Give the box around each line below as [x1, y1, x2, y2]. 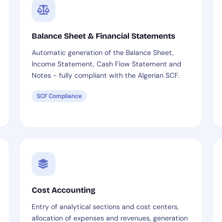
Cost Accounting [31, 185, 96, 195]
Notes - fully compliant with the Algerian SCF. [31, 71, 179, 80]
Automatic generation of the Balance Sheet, [31, 48, 174, 57]
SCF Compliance [36, 92, 82, 100]
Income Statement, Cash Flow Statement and [31, 59, 181, 68]
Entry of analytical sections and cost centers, [31, 202, 179, 211]
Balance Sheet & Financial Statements [31, 31, 175, 41]
